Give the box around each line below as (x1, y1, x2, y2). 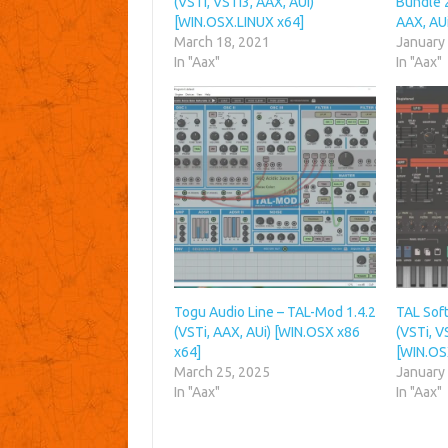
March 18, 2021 (173, 33, 270, 50)
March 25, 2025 (173, 364, 270, 381)
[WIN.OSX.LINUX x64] (173, 13, 304, 30)
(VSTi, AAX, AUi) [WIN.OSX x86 (173, 324, 360, 341)
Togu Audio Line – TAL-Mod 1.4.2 (173, 304, 376, 321)
